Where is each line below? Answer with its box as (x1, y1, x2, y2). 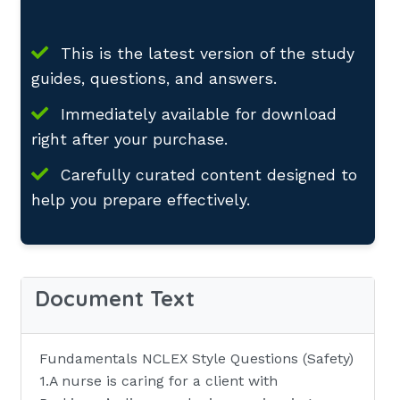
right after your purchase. (31, 129, 228, 148)
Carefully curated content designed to (55, 165, 357, 184)
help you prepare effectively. (31, 190, 250, 209)
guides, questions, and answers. (31, 69, 277, 87)
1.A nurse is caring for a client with (39, 371, 278, 389)
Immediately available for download (55, 104, 337, 123)
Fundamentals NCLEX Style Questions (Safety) (39, 349, 354, 367)
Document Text (35, 284, 195, 312)
